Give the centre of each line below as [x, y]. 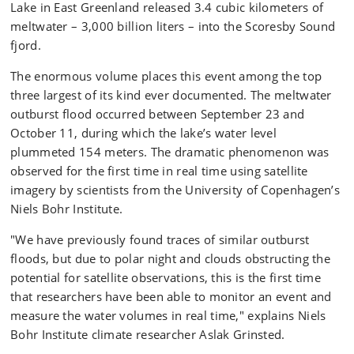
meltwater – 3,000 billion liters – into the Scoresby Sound [173, 26]
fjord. [26, 45]
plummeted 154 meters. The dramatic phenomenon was [170, 152]
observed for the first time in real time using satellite [159, 171]
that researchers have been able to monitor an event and [171, 296]
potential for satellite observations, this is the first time [166, 277]
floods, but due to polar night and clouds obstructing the [171, 258]
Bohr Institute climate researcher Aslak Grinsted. [148, 334]
